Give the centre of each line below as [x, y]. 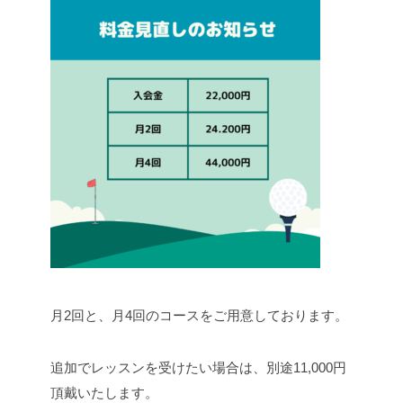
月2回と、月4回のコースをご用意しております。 [199, 316]
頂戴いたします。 [104, 393]
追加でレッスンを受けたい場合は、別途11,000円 [198, 368]
